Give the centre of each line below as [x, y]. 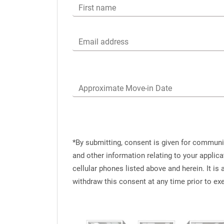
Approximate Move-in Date [125, 88]
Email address [103, 42]
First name [97, 8]
